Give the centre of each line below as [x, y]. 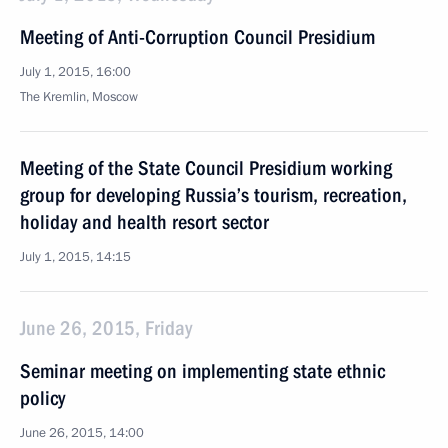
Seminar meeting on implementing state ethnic [202, 371]
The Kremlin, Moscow [79, 97]
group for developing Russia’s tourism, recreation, [213, 195]
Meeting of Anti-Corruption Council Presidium [197, 37]
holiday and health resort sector [144, 222]
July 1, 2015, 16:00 [75, 72]
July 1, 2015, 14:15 [75, 257]
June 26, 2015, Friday [106, 328]
